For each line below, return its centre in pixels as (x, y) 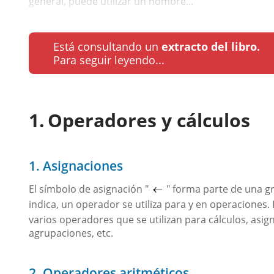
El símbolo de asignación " (89, 189)
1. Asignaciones (76, 166)
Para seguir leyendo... (109, 60)
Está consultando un (107, 46)
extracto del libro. (211, 46)
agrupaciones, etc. (71, 233)
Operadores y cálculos (149, 120)
